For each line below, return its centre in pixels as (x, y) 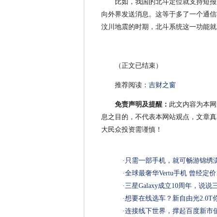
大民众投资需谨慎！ (132, 130)
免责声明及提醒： (142, 105)
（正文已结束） (139, 66)
